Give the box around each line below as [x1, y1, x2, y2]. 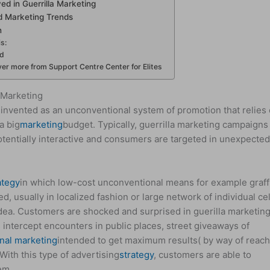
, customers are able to [154, 248, 252, 260]
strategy [119, 248, 154, 260]
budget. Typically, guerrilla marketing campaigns [63, 118, 269, 130]
